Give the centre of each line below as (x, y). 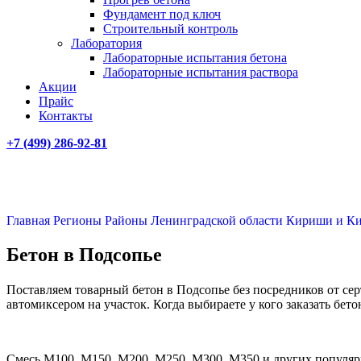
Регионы (79, 220)
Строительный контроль (170, 29)
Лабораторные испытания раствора (201, 72)
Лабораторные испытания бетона (195, 58)
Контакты (66, 116)
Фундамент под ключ (162, 14)
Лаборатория (106, 43)
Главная (30, 220)
